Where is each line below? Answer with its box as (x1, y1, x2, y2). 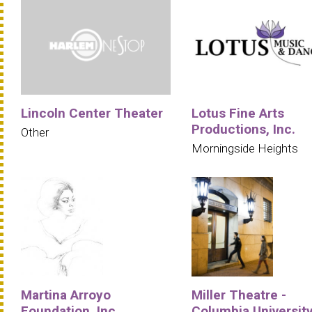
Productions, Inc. (192, 120, 295, 137)
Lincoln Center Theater (21, 104, 163, 121)
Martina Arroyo (21, 286, 111, 303)
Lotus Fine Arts (192, 104, 284, 121)
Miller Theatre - (192, 286, 286, 303)
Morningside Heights (192, 141, 298, 155)
